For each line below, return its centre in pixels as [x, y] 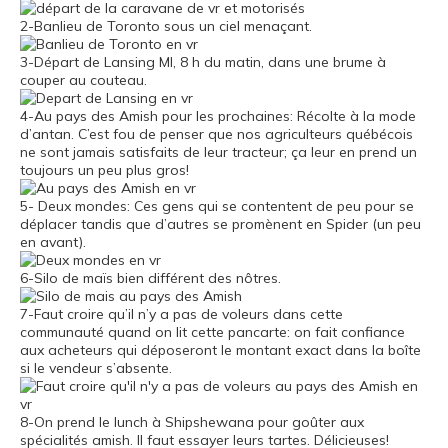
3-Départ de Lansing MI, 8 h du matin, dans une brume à [203, 61]
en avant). [53, 241]
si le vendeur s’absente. [96, 367]
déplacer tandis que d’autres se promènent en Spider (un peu [220, 223]
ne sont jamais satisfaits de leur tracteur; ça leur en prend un [218, 151]
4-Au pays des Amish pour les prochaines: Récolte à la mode [218, 115]
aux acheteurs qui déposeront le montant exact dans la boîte [220, 349]
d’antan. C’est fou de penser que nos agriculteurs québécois [216, 133]
